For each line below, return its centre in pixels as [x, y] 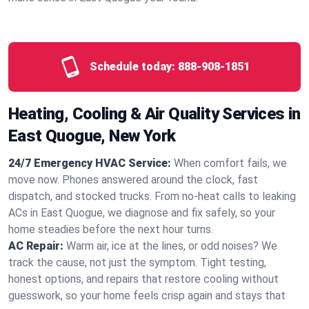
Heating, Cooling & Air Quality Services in [154, 114]
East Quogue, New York [92, 136]
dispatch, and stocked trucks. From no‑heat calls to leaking [152, 196]
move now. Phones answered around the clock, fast [133, 180]
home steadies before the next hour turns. [111, 229]
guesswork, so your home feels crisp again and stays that [147, 296]
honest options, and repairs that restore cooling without [143, 279]
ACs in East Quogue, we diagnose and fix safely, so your [142, 213]
